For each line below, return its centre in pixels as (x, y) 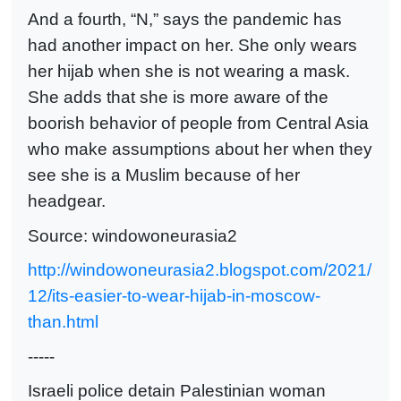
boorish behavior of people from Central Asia (198, 123)
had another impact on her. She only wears (192, 45)
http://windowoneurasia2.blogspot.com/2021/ (200, 270)
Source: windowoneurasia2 (132, 235)
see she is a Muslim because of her (164, 175)
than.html (63, 322)
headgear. (67, 200)
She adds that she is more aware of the (178, 97)
